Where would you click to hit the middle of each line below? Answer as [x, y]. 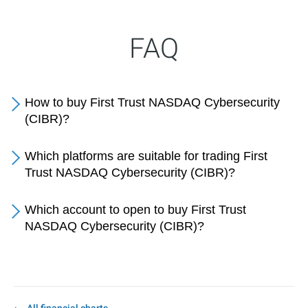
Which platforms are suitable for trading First [146, 156]
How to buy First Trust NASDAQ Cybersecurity [152, 102]
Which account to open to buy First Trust [135, 210]
